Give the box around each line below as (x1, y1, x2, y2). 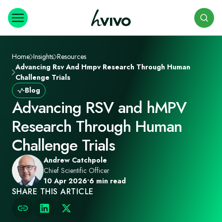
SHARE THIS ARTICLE (12, 186, 94, 197)
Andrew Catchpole (44, 155, 107, 165)
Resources (57, 52, 86, 61)
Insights (33, 52, 54, 61)
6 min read (89, 176, 126, 186)
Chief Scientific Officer (44, 166, 110, 175)
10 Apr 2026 (44, 176, 87, 186)
